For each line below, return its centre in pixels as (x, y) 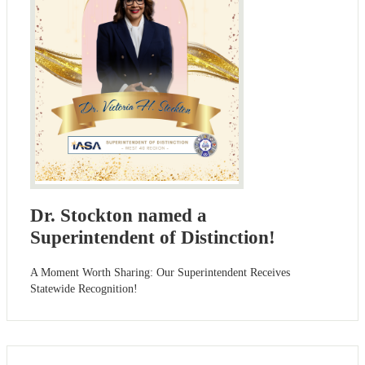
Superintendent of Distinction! (153, 238)
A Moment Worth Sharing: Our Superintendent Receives (160, 273)
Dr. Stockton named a (119, 216)
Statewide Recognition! (84, 289)
